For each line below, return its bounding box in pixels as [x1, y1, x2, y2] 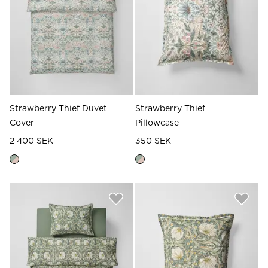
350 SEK [135, 136, 171, 145]
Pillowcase [135, 118, 179, 127]
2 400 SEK [10, 136, 53, 145]
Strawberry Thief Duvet [10, 104, 107, 113]
